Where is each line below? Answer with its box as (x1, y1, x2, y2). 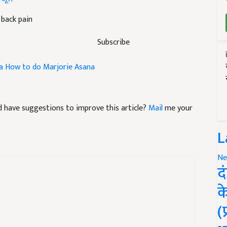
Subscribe (97, 35, 130, 49)
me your (163, 101, 193, 115)
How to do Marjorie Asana (5, 60, 95, 74)
